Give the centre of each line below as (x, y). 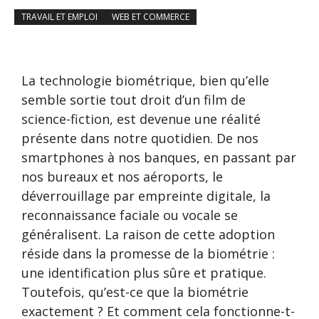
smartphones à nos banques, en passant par (159, 158)
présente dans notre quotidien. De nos (140, 138)
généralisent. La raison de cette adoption (148, 235)
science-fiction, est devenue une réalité (141, 119)
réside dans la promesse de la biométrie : (148, 254)
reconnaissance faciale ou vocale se (130, 215)
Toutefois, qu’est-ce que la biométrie (135, 292)
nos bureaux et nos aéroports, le (122, 177)
